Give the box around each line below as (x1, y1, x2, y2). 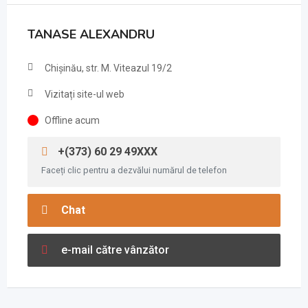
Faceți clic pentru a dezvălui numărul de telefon (41, 165, 227, 175)
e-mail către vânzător (58, 243, 169, 256)
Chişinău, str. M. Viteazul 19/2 (45, 63, 172, 74)
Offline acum (45, 115, 100, 126)
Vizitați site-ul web (45, 89, 124, 100)
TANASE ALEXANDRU (27, 26, 155, 43)
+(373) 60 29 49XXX (55, 145, 157, 158)
